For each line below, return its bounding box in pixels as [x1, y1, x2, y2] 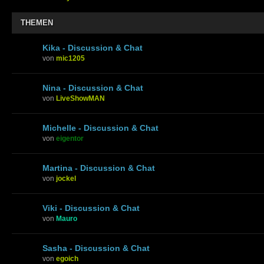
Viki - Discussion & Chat [42, 203, 140, 213]
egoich [56, 254, 78, 263]
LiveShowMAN [56, 94, 105, 103]
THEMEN [21, 18, 53, 27]
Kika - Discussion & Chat [42, 42, 143, 52]
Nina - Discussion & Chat [42, 82, 143, 93]
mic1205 [56, 54, 85, 62]
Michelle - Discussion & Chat [42, 123, 159, 133]
